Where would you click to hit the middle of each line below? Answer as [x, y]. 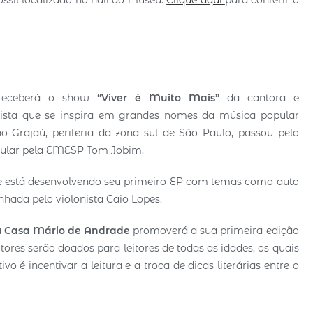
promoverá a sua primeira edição [214, 230]
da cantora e [259, 97]
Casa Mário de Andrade [67, 230]
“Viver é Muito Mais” [158, 97]
